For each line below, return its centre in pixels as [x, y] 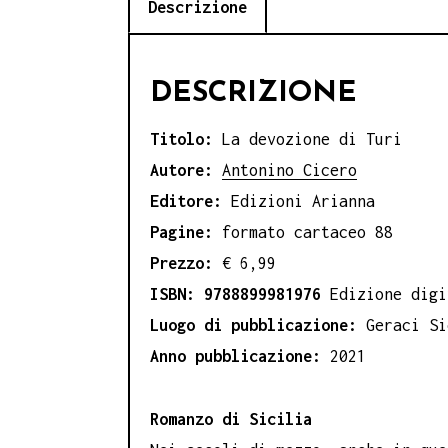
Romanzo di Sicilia [231, 418]
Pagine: [181, 232]
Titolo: [186, 139]
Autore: [181, 170]
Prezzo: [186, 263]
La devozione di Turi [312, 139]
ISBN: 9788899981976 [240, 294]
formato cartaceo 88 [303, 232]
